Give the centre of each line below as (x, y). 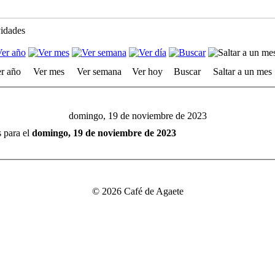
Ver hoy (147, 72)
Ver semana (99, 72)
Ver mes (48, 72)
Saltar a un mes (242, 72)
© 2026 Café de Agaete (137, 191)
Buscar (187, 72)
